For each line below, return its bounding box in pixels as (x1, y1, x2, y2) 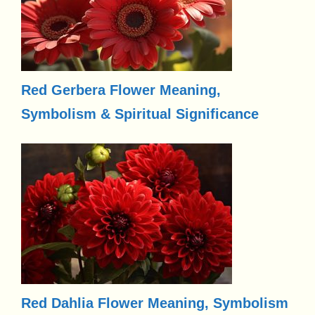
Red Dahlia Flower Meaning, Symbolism (21, 295, 288, 311)
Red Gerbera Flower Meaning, (21, 82, 221, 98)
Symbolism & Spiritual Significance (21, 105, 259, 122)
